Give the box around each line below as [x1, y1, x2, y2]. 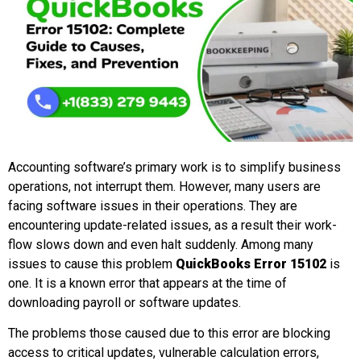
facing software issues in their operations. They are [8, 197, 297, 214]
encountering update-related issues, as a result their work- [8, 217, 337, 233]
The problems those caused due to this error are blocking [8, 326, 330, 342]
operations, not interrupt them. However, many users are [8, 178, 321, 194]
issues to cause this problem [8, 255, 176, 272]
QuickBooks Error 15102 [176, 255, 326, 272]
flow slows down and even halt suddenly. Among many [8, 236, 313, 252]
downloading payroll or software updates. [8, 294, 241, 310]
